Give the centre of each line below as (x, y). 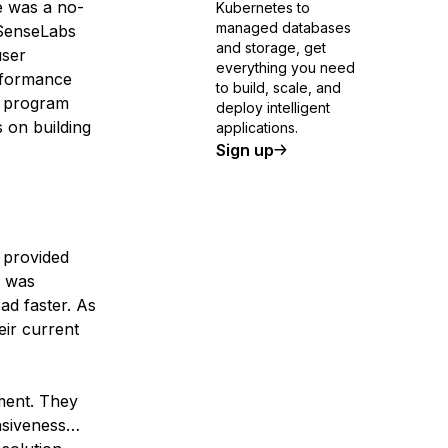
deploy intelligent (273, 107)
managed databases (283, 27)
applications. (257, 127)
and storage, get (271, 47)
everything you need (285, 67)
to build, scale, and (278, 87)
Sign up (245, 150)
